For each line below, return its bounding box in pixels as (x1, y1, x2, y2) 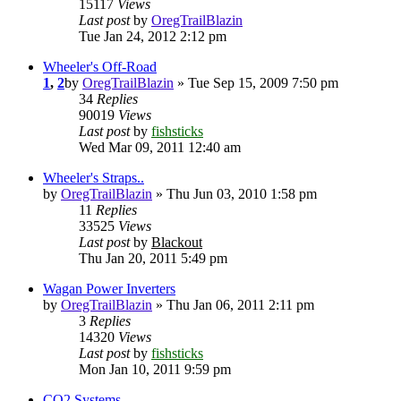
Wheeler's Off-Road (43, 59, 157, 75)
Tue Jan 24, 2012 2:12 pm (79, 29, 226, 45)
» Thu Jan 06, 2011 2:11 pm (152, 297, 314, 313)
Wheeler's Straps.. (43, 170, 144, 186)
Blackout (151, 235, 202, 251)
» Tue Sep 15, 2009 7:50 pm (174, 75, 338, 91)
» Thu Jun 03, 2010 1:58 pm (152, 186, 317, 202)
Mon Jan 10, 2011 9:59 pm (79, 362, 231, 378)
